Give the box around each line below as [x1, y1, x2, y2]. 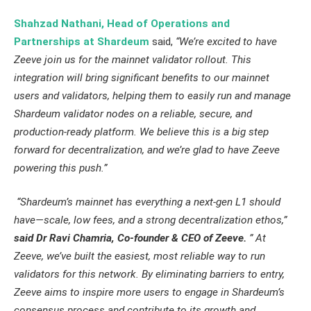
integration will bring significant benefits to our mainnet [14, 71, 269, 84]
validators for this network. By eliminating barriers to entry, [14, 268, 285, 281]
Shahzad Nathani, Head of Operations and [14, 17, 230, 30]
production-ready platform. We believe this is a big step [14, 125, 269, 138]
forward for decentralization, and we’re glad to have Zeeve [14, 143, 280, 156]
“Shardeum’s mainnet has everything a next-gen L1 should [14, 196, 280, 209]
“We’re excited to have [173, 35, 277, 48]
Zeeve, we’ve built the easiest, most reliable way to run [14, 250, 265, 263]
